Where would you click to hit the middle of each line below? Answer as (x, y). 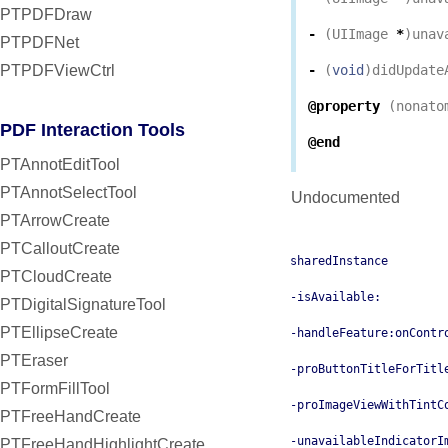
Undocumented (345, 198)
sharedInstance (339, 261)
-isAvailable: (335, 297)
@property (344, 106)
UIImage (360, 34)
